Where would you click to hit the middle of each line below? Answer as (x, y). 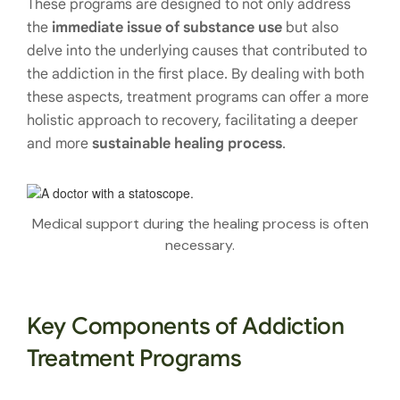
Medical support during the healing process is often (200, 224)
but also (310, 28)
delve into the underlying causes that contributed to (197, 51)
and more (59, 144)
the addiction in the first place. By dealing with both (196, 75)
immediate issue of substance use (167, 28)
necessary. (200, 246)
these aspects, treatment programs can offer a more (198, 98)
